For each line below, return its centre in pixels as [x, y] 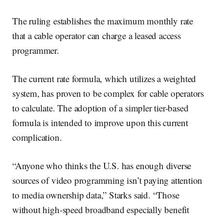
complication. [37, 137]
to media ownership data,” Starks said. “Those [96, 195]
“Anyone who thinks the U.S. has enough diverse [102, 165]
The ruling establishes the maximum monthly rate [103, 21]
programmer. [36, 50]
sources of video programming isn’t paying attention [108, 180]
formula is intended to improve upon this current [100, 122]
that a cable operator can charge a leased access [97, 35]
